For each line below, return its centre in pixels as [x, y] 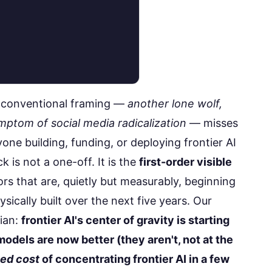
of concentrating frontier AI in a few [134, 259]
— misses [212, 123]
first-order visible [185, 162]
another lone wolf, [175, 104]
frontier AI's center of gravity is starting [125, 220]
